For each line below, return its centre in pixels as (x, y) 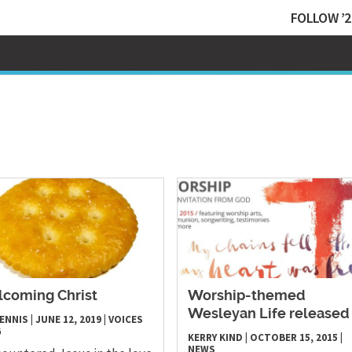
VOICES (126, 320)
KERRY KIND (215, 338)
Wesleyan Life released (268, 315)
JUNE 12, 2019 (69, 320)
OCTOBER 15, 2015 (293, 338)
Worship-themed (246, 297)
